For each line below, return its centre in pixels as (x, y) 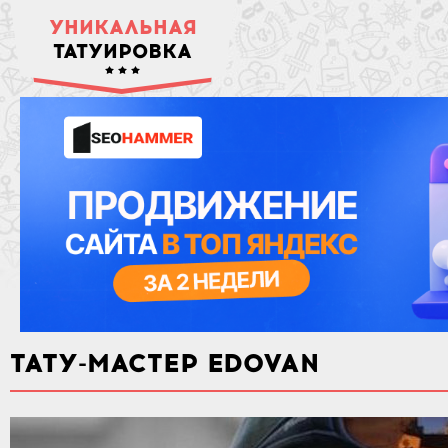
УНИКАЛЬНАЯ (122, 27)
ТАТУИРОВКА (122, 51)
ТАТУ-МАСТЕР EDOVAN (164, 363)
